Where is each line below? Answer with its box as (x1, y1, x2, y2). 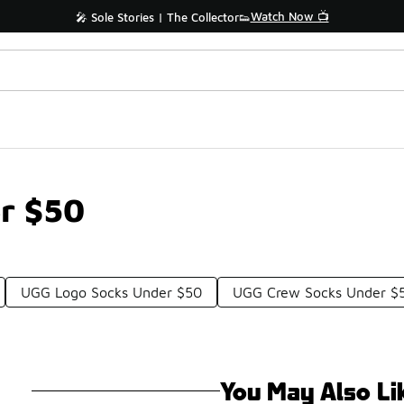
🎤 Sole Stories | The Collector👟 (75, 10, 251, 24)
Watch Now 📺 (250, 9, 329, 23)
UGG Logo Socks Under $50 (21, 284, 203, 300)
